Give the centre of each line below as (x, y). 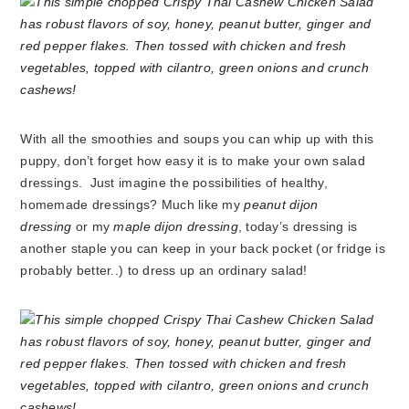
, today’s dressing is (298, 227)
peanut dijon (281, 205)
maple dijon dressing (176, 227)
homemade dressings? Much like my (132, 205)
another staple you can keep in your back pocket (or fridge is (203, 249)
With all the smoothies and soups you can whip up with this (197, 139)
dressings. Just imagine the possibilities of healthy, (174, 183)
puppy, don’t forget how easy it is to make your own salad (193, 161)
